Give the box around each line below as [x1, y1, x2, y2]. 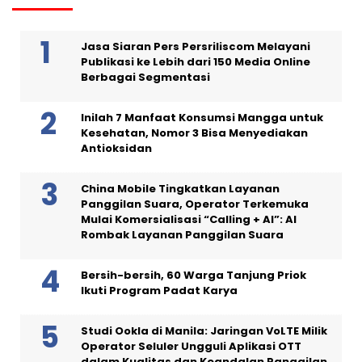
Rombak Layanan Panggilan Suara [81, 227, 284, 243]
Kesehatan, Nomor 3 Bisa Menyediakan [81, 125, 308, 141]
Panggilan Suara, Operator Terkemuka [81, 196, 309, 213]
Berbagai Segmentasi [81, 69, 210, 86]
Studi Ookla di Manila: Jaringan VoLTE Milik [81, 323, 327, 339]
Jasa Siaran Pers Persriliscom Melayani [81, 39, 310, 55]
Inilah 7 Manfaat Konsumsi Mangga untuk [81, 110, 323, 126]
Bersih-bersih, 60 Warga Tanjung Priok [81, 267, 306, 284]
